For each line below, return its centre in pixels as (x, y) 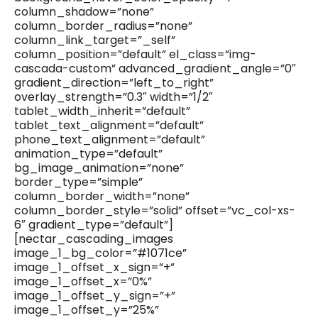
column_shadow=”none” (84, 12)
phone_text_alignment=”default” (110, 140)
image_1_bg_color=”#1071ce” (100, 253)
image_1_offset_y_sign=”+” (95, 296)
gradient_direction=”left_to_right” (114, 83)
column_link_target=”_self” (95, 40)
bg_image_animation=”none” (99, 168)
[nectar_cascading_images (94, 239)
